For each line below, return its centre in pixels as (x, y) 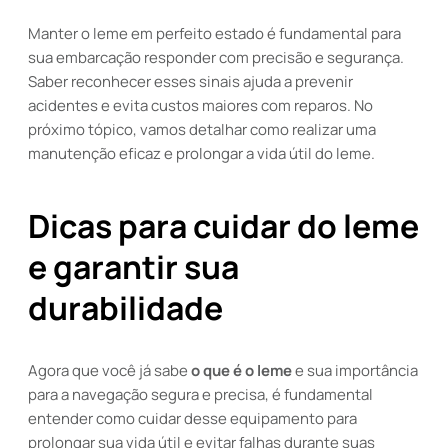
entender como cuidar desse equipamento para (192, 418)
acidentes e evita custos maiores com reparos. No (200, 105)
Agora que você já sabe (109, 370)
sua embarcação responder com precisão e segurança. (216, 57)
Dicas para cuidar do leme (223, 226)
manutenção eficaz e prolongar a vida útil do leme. (201, 153)
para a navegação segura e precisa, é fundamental (200, 394)
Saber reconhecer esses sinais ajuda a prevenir (190, 81)
